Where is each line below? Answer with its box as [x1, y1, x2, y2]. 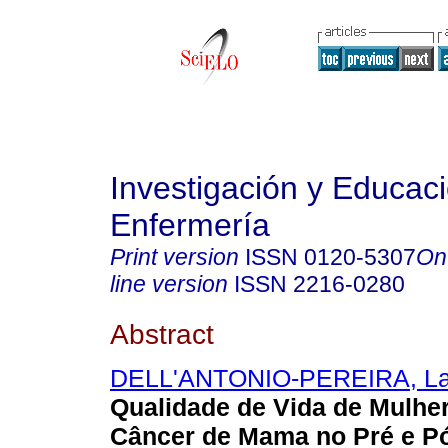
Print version [110, 244, 239, 270]
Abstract [110, 317, 214, 350]
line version [110, 271, 228, 297]
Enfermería [110, 207, 270, 243]
